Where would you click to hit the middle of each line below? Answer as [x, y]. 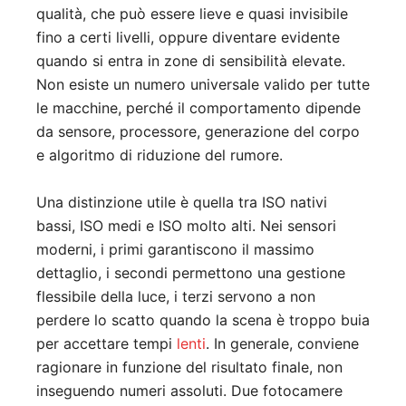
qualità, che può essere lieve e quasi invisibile [192, 13]
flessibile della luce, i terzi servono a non [176, 296]
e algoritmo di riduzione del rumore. [159, 155]
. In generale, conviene [282, 343]
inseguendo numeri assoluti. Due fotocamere [189, 390]
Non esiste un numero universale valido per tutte [203, 84]
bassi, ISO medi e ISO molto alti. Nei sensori [186, 225]
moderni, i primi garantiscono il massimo [175, 249]
